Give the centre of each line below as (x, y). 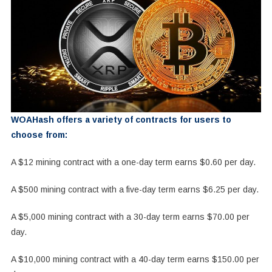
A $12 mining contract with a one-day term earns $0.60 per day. (133, 162)
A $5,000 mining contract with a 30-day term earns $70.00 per (130, 216)
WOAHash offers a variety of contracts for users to (121, 119)
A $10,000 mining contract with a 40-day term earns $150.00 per (135, 259)
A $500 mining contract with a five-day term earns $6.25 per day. (134, 189)
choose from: (39, 134)
